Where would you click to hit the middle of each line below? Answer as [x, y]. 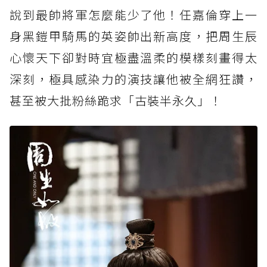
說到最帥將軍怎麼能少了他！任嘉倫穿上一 [133, 15]
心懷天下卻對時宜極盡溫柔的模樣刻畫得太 [133, 58]
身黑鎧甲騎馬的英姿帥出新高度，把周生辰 [133, 36]
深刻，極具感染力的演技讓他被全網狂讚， [133, 79]
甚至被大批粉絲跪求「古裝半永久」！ [116, 101]
